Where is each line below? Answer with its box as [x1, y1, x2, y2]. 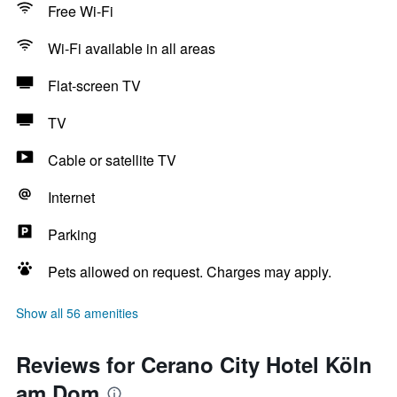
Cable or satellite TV [48, 150, 176, 170]
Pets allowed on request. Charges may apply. [48, 261, 331, 282]
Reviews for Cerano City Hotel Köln [16, 349, 372, 379]
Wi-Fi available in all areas [48, 38, 215, 58]
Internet [48, 187, 95, 207]
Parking [48, 224, 97, 245]
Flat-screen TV [48, 75, 141, 96]
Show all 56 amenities [16, 304, 138, 322]
